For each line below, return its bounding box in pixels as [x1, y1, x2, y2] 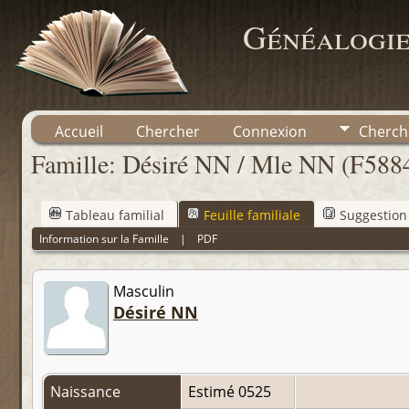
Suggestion [340, 205, 407, 224]
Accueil [55, 121, 103, 142]
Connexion [233, 121, 307, 142]
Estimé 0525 [188, 382, 275, 403]
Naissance [50, 382, 124, 403]
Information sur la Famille [39, 230, 170, 246]
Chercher [136, 121, 200, 142]
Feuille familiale [204, 205, 300, 224]
